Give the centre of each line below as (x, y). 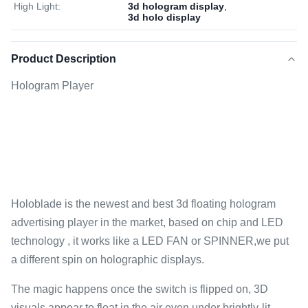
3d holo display (164, 17)
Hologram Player (52, 86)
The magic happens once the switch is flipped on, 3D (140, 289)
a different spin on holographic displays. (108, 260)
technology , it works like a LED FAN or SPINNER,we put (150, 241)
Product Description (64, 59)
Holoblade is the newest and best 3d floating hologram (143, 204)
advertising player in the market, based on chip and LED (147, 222)
